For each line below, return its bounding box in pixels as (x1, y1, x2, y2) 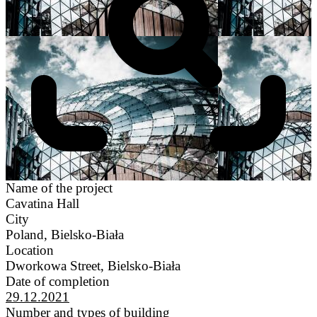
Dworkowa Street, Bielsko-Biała (6, 258, 180, 274)
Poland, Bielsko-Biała (6, 227, 124, 243)
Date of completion (6, 274, 110, 289)
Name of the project (6, 180, 113, 196)
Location (6, 243, 54, 258)
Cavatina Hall (6, 196, 79, 212)
